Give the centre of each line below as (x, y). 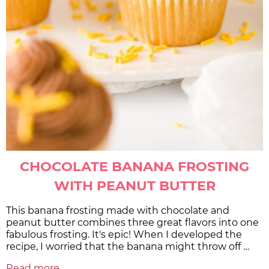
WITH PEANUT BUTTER (134, 186)
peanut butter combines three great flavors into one (132, 223)
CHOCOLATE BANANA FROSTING (134, 167)
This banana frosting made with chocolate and (118, 211)
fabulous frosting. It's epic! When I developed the (124, 235)
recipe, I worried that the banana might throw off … (128, 247)
